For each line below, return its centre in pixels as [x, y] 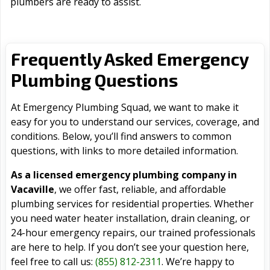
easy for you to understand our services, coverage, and [135, 122]
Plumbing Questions [94, 80]
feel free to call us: [53, 262]
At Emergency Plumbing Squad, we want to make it [125, 108]
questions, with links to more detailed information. [124, 151]
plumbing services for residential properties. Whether [132, 204]
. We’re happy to [198, 262]
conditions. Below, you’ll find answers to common [121, 137]
